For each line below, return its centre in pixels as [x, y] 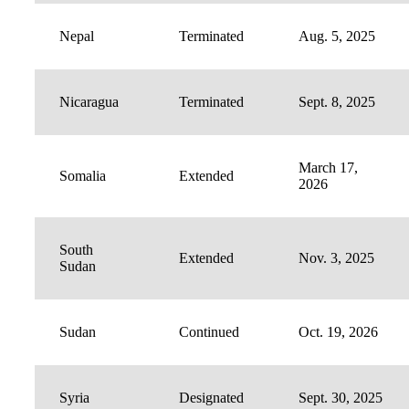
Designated [211, 398]
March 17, [328, 168]
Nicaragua [89, 102]
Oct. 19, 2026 [338, 332]
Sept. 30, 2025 [341, 398]
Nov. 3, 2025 [336, 258]
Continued [209, 332]
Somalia [83, 176]
